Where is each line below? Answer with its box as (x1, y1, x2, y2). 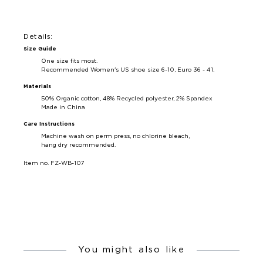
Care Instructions (23, 122, 75, 127)
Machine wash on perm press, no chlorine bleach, (41, 133, 190, 140)
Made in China (41, 104, 85, 111)
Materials (23, 84, 51, 90)
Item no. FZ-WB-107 (23, 160, 85, 167)
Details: (23, 33, 53, 41)
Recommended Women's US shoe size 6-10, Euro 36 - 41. (41, 67, 214, 73)
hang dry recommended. (41, 142, 116, 149)
